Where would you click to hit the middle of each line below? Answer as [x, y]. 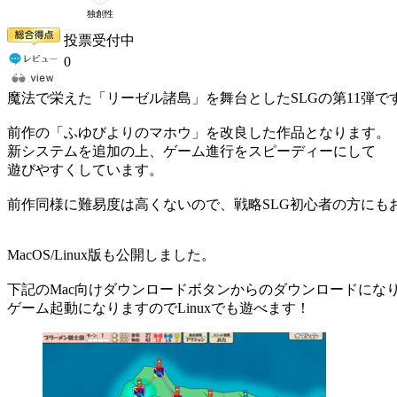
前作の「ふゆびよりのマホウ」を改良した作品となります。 [198, 132]
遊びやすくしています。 [85, 169]
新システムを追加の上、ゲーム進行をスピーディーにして [191, 151]
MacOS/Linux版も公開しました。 [111, 254]
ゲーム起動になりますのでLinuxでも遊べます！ [159, 307]
